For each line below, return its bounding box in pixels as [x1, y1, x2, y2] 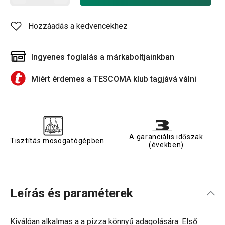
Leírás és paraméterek [10, 186, 133, 200]
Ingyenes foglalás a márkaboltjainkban [31, 52, 174, 62]
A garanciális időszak [129, 133, 203, 141]
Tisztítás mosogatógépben [10, 137, 104, 145]
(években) [148, 141, 184, 149]
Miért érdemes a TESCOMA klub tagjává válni [31, 74, 196, 84]
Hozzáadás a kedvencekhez [28, 21, 128, 31]
